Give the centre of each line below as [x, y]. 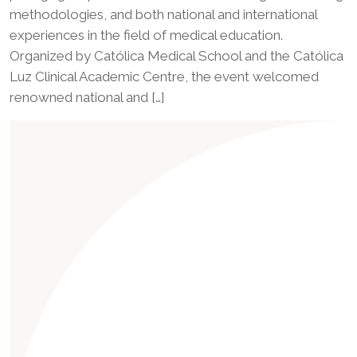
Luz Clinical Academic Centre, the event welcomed [164, 76]
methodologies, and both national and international [163, 14]
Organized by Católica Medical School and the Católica [177, 55]
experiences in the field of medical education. [146, 35]
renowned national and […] [87, 97]
